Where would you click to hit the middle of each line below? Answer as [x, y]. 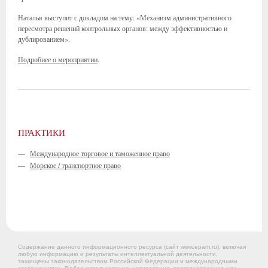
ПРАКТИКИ [42, 132]
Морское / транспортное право [75, 165]
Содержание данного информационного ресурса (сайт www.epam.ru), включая [132, 247]
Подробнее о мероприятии [58, 59]
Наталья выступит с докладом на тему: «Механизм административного [125, 17]
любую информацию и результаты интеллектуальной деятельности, [118, 254]
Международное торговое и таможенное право [100, 153]
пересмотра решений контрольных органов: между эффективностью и [123, 28]
